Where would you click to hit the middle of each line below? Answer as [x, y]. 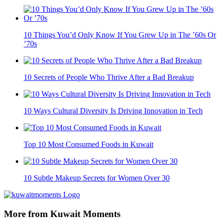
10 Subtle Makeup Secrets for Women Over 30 [97, 178]
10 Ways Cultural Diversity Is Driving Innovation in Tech [113, 111]
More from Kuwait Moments [62, 214]
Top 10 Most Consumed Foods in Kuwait [89, 145]
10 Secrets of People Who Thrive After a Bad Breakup [109, 77]
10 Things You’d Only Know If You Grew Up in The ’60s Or [120, 35]
